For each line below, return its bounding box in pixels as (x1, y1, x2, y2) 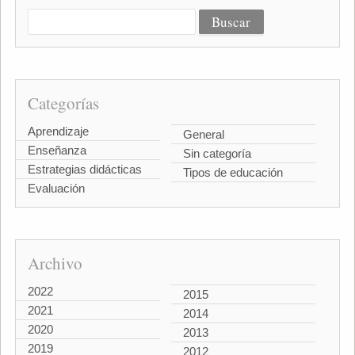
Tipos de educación (183, 165, 283, 179)
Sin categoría (183, 146, 251, 160)
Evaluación (27, 181, 85, 195)
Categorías (27, 91, 99, 114)
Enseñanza (27, 143, 86, 157)
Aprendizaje (27, 124, 89, 138)
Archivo (27, 251, 82, 274)
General (183, 127, 224, 141)
